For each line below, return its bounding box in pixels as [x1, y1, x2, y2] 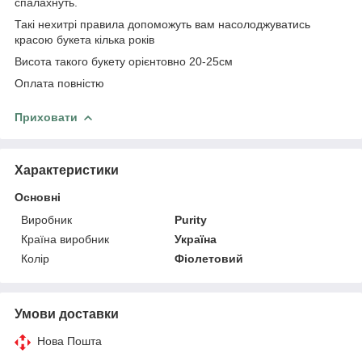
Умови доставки [15, 306, 119, 321]
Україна [175, 232, 217, 246]
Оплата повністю [15, 76, 104, 90]
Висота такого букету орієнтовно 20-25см [15, 54, 233, 68]
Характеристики [15, 162, 119, 177]
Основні [15, 190, 61, 204]
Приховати [15, 110, 78, 124]
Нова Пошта [37, 334, 102, 347]
